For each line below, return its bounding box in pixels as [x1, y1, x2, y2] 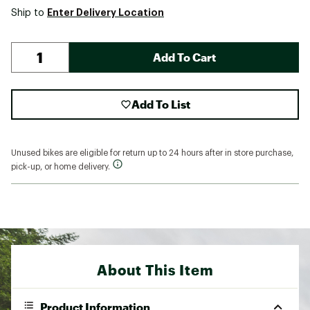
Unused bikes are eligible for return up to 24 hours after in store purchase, [11, 148, 293, 157]
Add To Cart [152, 50, 216, 64]
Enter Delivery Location [47, 7, 164, 17]
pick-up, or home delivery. [11, 162, 112, 171]
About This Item [96, 261, 214, 278]
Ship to [11, 8, 47, 18]
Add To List [131, 97, 190, 111]
